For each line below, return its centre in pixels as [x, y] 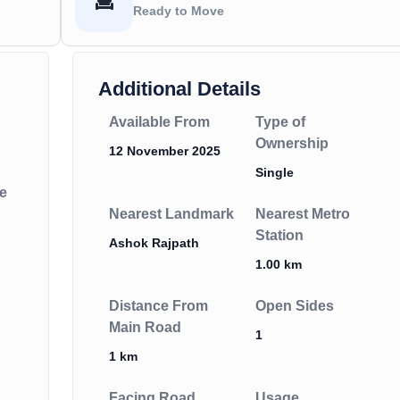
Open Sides [295, 306]
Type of [280, 122]
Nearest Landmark [171, 214]
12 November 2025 [165, 151]
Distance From [158, 306]
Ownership [292, 144]
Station [279, 236]
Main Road [145, 328]
